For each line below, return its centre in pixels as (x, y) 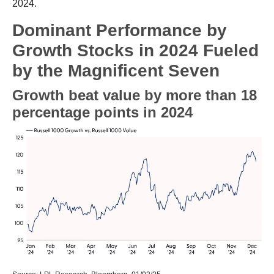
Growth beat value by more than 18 (135, 95)
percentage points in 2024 (102, 113)
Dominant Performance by (120, 31)
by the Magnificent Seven (116, 71)
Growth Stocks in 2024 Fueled (135, 51)
